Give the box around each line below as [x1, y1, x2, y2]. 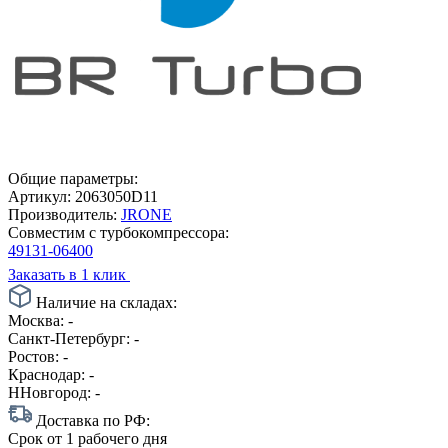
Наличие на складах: [32, 293, 177, 311]
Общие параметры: [8, 169, 138, 187]
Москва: [8, 311, 64, 329]
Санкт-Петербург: [8, 329, 130, 347]
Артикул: [8, 187, 71, 205]
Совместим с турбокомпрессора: [8, 223, 229, 241]
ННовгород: [8, 383, 91, 401]
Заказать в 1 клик [8, 265, 130, 283]
